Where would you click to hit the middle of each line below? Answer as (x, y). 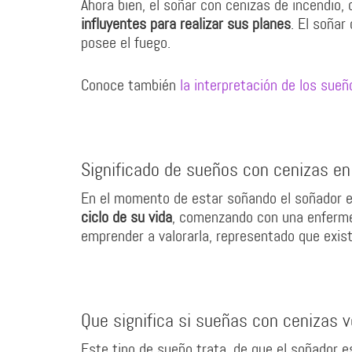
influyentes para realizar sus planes (186, 24)
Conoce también (130, 85)
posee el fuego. (126, 42)
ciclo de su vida (126, 217)
